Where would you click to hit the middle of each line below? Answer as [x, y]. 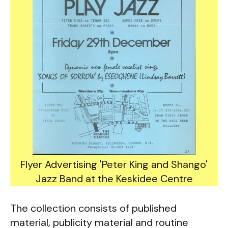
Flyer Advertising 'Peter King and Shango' [114, 165]
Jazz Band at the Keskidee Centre [114, 179]
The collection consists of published [93, 208]
